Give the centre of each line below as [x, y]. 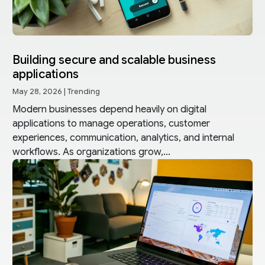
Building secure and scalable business [114, 60]
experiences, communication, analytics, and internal [123, 138]
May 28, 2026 [37, 91]
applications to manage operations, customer [111, 123]
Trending [83, 91]
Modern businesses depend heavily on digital [109, 109]
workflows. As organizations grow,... [91, 152]
